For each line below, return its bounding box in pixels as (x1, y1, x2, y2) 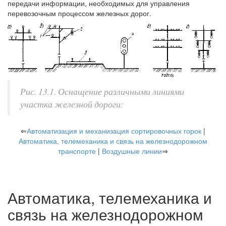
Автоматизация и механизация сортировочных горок (27, 126, 201, 136)
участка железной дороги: (20, 98, 124, 110)
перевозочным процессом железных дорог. (8, 8, 151, 18)
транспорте (58, 146, 96, 156)
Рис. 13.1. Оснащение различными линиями (20, 85, 184, 98)
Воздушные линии (102, 146, 162, 156)
